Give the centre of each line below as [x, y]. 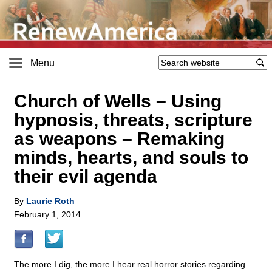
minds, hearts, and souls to [131, 158]
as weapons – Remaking [119, 139]
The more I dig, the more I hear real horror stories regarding [130, 264]
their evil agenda [86, 177]
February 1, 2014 [47, 215]
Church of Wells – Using [118, 101]
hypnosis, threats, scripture [133, 120]
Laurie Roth [50, 201]
